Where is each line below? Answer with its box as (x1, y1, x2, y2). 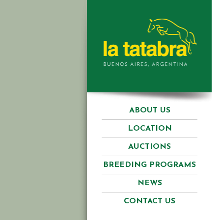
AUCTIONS (128, 143, 171, 151)
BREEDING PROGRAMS (103, 161, 196, 169)
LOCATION (127, 125, 172, 133)
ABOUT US (129, 107, 170, 114)
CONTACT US (124, 197, 175, 205)
